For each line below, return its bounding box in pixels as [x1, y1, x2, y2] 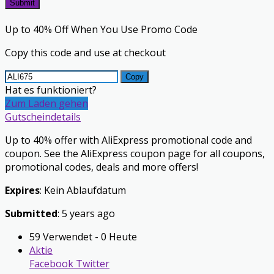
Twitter [73, 257, 109, 271]
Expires [5, 183, 40, 198]
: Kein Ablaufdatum [40, 183, 126, 198]
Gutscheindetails [5, 110, 81, 124]
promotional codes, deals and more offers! [5, 160, 198, 174]
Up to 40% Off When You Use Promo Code [5, 23, 198, 37]
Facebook [29, 257, 73, 271]
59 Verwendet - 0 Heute [29, 230, 137, 244]
